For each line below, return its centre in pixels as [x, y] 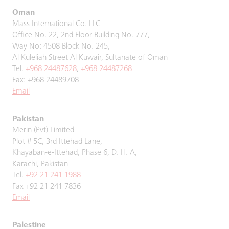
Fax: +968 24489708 [45, 80]
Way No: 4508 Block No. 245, [61, 47]
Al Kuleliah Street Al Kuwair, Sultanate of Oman [90, 58]
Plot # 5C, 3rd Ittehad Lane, [57, 142]
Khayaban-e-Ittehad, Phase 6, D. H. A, [75, 153]
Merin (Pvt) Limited [43, 130]
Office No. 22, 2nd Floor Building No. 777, [81, 35]
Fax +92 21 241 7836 [47, 187]
